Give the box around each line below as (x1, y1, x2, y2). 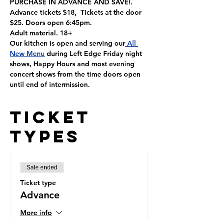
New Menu (10, 49, 45, 58)
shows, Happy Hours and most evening (10, 59, 137, 68)
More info (20, 208, 52, 217)
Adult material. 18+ (10, 28, 72, 37)
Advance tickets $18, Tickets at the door (10, 8, 143, 17)
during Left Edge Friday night (45, 49, 144, 58)
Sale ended (27, 164, 57, 171)
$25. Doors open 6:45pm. (10, 18, 92, 27)
